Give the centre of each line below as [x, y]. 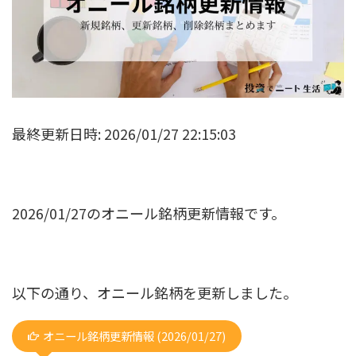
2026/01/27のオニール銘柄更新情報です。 [149, 213]
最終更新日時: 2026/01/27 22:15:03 [124, 134]
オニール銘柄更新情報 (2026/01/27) [134, 336]
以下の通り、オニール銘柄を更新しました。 [155, 293]
